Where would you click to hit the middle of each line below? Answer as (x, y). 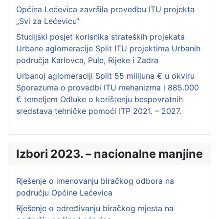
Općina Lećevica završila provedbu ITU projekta (105, 10)
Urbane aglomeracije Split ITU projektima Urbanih (108, 49)
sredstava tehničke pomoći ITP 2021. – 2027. (99, 111)
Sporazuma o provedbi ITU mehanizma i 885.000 (108, 88)
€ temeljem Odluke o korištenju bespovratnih (99, 99)
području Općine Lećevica (64, 193)
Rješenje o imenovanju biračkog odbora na (95, 181)
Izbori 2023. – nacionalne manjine (109, 154)
